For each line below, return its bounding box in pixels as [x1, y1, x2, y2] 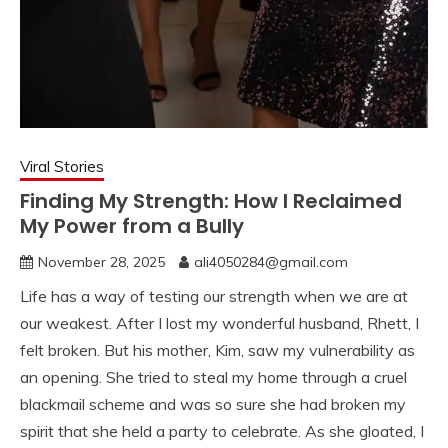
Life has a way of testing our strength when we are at [20, 286, 408, 307]
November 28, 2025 [38, 253, 165, 272]
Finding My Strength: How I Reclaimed [20, 187, 402, 216]
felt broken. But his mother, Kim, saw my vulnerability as [20, 340, 415, 361]
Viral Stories [20, 157, 104, 177]
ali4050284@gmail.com [194, 253, 348, 272]
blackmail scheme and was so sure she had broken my [20, 394, 406, 415]
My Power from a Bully [20, 212, 244, 241]
